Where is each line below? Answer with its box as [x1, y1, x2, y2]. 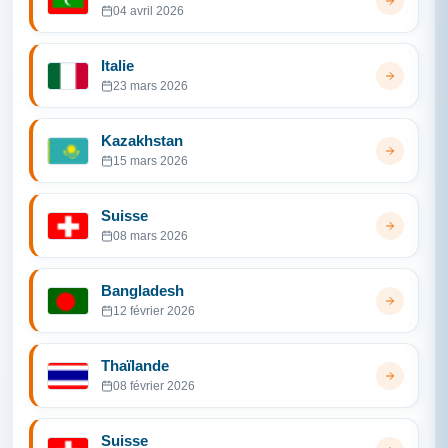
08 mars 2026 [113, 229, 188, 243]
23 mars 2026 [113, 79, 188, 93]
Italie [101, 57, 134, 74]
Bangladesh [101, 282, 184, 299]
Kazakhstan [101, 132, 183, 149]
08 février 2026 [113, 379, 195, 393]
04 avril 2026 [113, 4, 184, 18]
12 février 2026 [113, 304, 195, 318]
